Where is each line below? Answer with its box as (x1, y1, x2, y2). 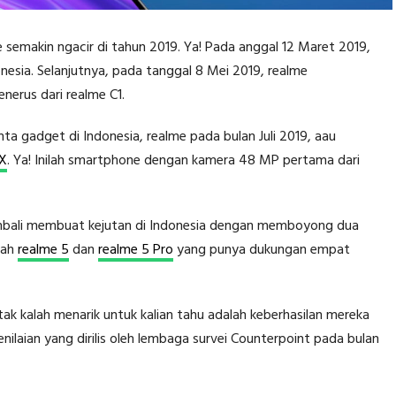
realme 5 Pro (98, 238, 173, 262)
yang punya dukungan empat (173, 238, 350, 262)
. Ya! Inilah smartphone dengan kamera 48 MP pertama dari (7, 148, 360, 172)
